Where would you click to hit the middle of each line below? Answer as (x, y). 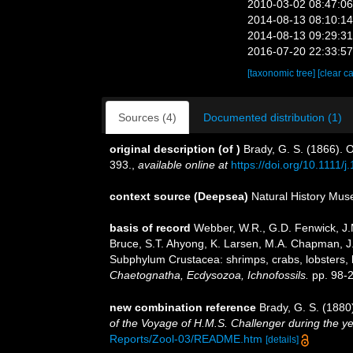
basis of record (150, 228)
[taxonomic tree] (283, 73)
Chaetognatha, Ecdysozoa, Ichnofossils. (209, 275)
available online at (183, 165)
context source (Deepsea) (179, 196)
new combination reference (183, 307)
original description (162, 149)
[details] (282, 339)
